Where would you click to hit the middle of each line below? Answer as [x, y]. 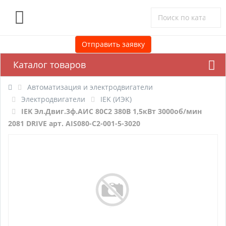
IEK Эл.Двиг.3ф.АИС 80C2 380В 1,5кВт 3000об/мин [111, 111]
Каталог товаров [49, 65]
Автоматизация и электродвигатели [90, 87]
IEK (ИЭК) [116, 99]
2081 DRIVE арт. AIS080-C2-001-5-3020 [74, 123]
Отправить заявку [113, 44]
